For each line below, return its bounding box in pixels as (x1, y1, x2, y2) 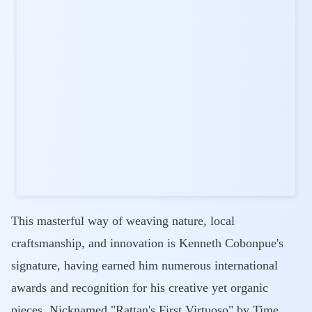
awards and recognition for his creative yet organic (11, 281, 268, 295)
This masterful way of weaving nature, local (11, 214, 235, 228)
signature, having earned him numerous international (11, 258, 278, 272)
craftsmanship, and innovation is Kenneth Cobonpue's (11, 236, 283, 250)
